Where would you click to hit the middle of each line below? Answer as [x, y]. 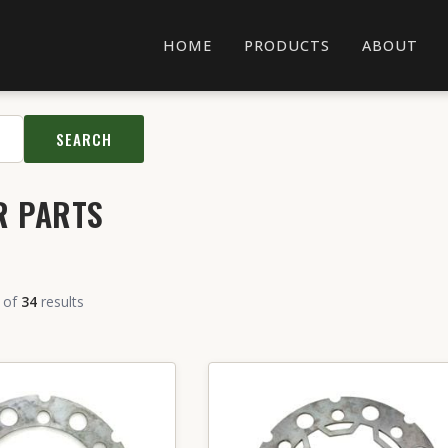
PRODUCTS [287, 45]
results [60, 301]
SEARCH [84, 139]
